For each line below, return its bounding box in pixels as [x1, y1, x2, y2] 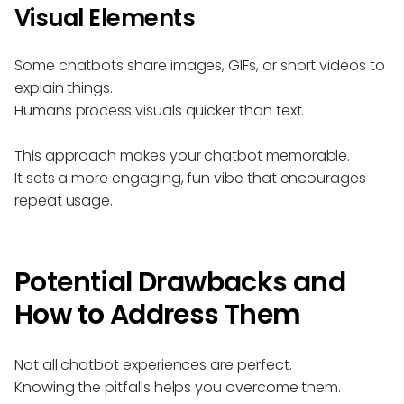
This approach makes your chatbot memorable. [14, 144, 351, 166]
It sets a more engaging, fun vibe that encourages [14, 167, 366, 188]
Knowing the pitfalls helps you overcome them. [14, 376, 342, 398]
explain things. [14, 77, 114, 98]
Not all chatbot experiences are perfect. [14, 353, 292, 375]
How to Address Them [14, 295, 301, 334]
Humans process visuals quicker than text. [14, 99, 305, 121]
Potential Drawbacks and [14, 262, 346, 301]
